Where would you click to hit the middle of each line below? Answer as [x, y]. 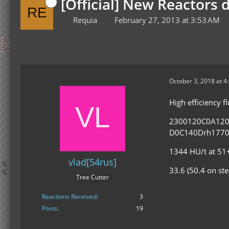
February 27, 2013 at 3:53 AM [167, 20]
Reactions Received [69, 197]
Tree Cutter [93, 177]
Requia [85, 20]
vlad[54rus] [93, 162]
